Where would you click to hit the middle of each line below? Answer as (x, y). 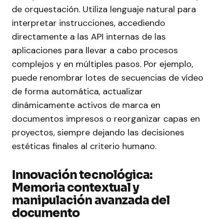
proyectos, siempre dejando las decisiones (98, 132)
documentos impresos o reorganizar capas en (106, 119)
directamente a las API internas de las (89, 37)
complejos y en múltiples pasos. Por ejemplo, (102, 64)
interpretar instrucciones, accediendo (88, 23)
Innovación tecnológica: (82, 175)
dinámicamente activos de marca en (86, 105)
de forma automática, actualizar (77, 91)
